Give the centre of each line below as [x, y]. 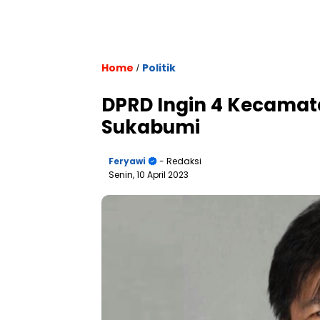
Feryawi [127, 161]
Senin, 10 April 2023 [149, 175]
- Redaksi [179, 161]
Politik [159, 68]
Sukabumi [151, 127]
